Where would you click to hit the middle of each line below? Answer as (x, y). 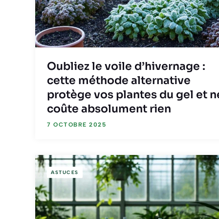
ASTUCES (65, 172)
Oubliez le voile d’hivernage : (126, 66)
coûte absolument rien (109, 109)
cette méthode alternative (119, 81)
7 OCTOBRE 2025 (77, 125)
